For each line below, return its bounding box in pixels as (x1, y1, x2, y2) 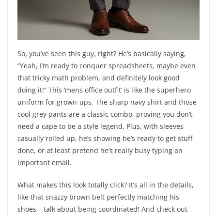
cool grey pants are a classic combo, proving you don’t (17, 109, 192, 119)
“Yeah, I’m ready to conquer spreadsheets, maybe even (17, 61, 196, 71)
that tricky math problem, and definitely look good (17, 73, 180, 83)
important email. (17, 158, 72, 168)
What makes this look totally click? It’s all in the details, (17, 180, 194, 190)
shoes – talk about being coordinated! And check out (17, 204, 187, 214)
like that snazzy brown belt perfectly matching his (17, 192, 179, 202)
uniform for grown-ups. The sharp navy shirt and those (17, 97, 197, 107)
